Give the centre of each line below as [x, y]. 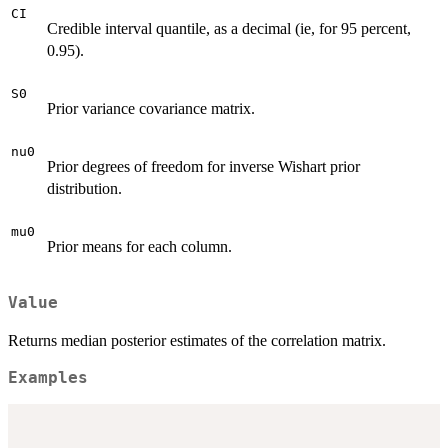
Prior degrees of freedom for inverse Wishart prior [203, 166]
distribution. [84, 188]
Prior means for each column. [139, 246]
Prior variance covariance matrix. [151, 108]
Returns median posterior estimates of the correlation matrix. [197, 340]
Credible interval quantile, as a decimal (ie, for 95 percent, [229, 28]
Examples [48, 377]
